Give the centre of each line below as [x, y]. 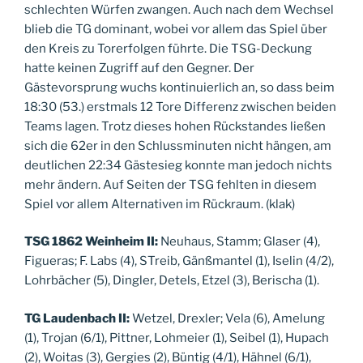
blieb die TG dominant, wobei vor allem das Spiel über [176, 29]
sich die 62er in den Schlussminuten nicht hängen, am [178, 145]
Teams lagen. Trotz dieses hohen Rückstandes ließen [175, 126]
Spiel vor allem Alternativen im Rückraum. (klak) [160, 204]
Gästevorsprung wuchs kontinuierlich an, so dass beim [179, 87]
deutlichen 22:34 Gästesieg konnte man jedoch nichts [178, 165]
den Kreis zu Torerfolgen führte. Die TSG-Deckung [168, 48]
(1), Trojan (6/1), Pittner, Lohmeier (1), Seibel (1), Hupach [177, 337]
